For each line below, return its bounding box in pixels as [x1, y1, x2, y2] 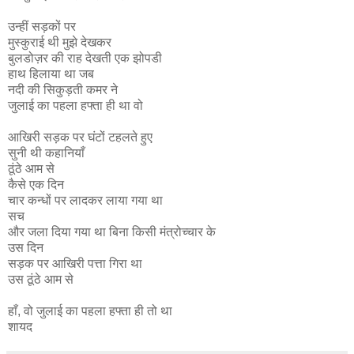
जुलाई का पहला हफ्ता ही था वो [8, 98, 143, 112]
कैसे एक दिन [8, 177, 64, 191]
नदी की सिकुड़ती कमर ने [8, 82, 118, 96]
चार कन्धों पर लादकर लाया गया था [8, 193, 163, 207]
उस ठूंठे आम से [8, 272, 73, 286]
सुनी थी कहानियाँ [8, 145, 85, 160]
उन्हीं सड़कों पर [8, 19, 76, 33]
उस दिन [8, 240, 43, 254]
